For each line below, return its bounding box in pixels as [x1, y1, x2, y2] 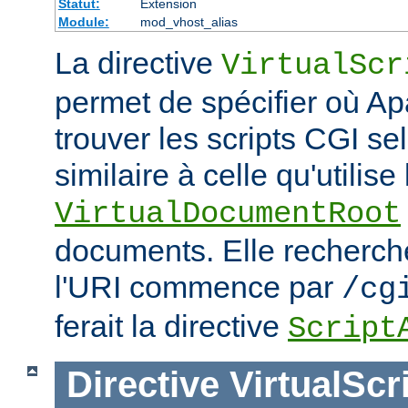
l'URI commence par [55, 270, 342, 305]
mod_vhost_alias [139, 15, 238, 30]
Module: [57, 15, 109, 30]
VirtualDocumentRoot [55, 197, 401, 232]
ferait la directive [55, 309, 288, 344]
